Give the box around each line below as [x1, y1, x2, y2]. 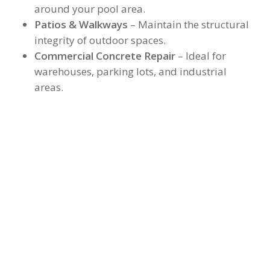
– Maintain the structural [127, 17, 249, 31]
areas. [34, 80, 63, 94]
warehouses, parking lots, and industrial [34, 64, 227, 78]
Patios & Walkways [34, 17, 128, 31]
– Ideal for [175, 48, 226, 63]
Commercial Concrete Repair [34, 48, 175, 63]
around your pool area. [34, 1, 145, 16]
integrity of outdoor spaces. [34, 33, 166, 47]
